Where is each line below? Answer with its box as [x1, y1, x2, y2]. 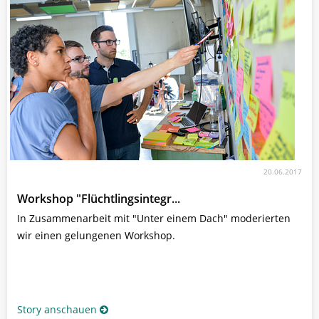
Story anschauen [17, 302, 97, 316]
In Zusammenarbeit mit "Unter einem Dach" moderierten [17, 211, 291, 225]
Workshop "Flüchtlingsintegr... [17, 190, 180, 206]
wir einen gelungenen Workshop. [17, 228, 175, 242]
